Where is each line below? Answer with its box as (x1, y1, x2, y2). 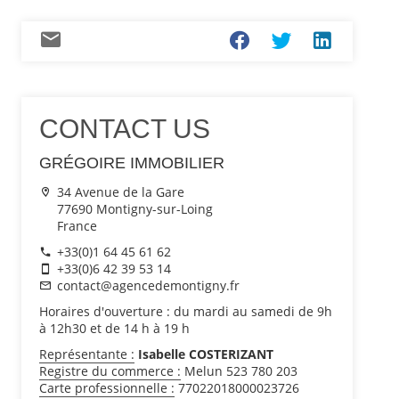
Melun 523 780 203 (181, 362, 297, 379)
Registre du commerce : (39, 362, 181, 379)
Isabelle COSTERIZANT (134, 346, 273, 362)
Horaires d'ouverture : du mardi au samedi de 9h (39, 303, 332, 320)
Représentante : (39, 346, 134, 362)
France (57, 217, 97, 234)
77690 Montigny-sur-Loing (57, 200, 213, 217)
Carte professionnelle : (39, 379, 175, 396)
